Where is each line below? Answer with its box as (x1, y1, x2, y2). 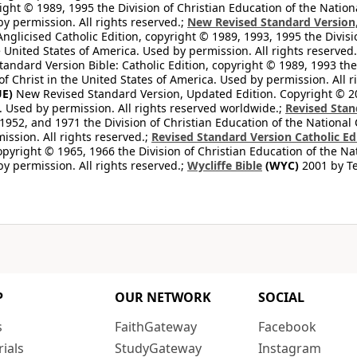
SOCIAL (258, 288, 304, 306)
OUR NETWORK (115, 288, 211, 306)
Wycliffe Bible (187, 158, 262, 173)
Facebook (258, 318, 316, 335)
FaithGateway (115, 318, 197, 335)
